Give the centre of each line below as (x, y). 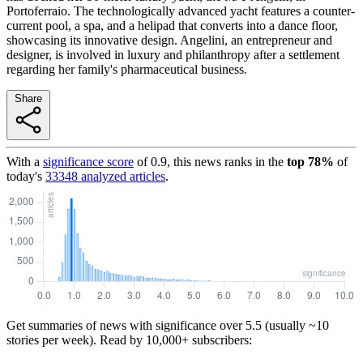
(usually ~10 (295, 325)
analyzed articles (122, 176)
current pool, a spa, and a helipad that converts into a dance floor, (172, 25)
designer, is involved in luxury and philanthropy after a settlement (173, 54)
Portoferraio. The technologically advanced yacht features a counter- (181, 11)
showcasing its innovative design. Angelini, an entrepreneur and (169, 40)
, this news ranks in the (225, 161)
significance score (88, 161)
